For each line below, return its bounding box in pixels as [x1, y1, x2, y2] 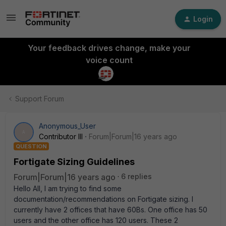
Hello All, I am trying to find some [14, 184, 122, 193]
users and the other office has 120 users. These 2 [14, 216, 178, 224]
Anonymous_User [39, 122, 96, 130]
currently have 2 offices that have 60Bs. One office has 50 [14, 205, 207, 214]
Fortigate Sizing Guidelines [14, 156, 135, 167]
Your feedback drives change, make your [27, 43, 191, 53]
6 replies [121, 172, 152, 181]
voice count [85, 55, 133, 65]
